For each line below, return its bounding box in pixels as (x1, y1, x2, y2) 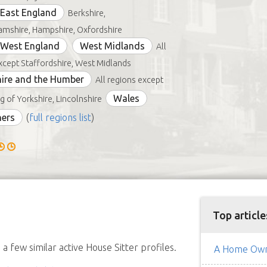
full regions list (29, 112, 91, 123)
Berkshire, (67, 8, 105, 18)
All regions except (95, 75, 163, 85)
